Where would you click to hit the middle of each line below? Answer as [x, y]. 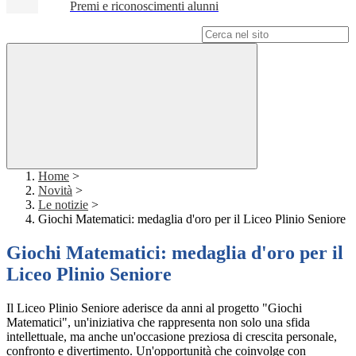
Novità [55, 191]
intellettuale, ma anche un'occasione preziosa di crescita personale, [172, 337]
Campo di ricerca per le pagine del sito [103, 34]
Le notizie [63, 205]
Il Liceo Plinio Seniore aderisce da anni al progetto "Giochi [154, 308]
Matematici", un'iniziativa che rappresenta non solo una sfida [158, 323]
